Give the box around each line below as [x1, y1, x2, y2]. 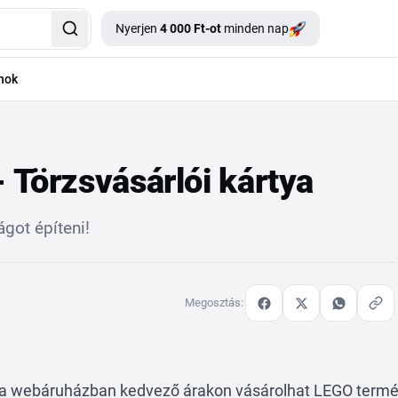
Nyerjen [115, 21, 160, 36]
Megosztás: [185, 296, 243, 309]
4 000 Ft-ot [160, 21, 221, 36]
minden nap [221, 21, 289, 36]
